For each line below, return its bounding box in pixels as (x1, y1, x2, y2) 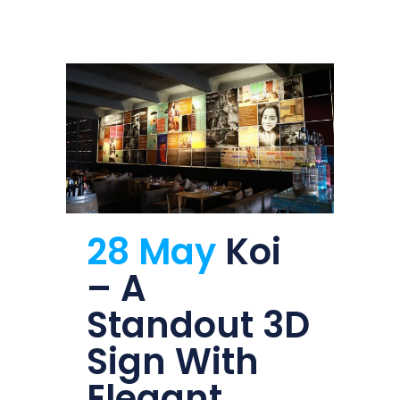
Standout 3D (87, 300, 310, 351)
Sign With (87, 337, 259, 387)
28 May (87, 227, 216, 278)
